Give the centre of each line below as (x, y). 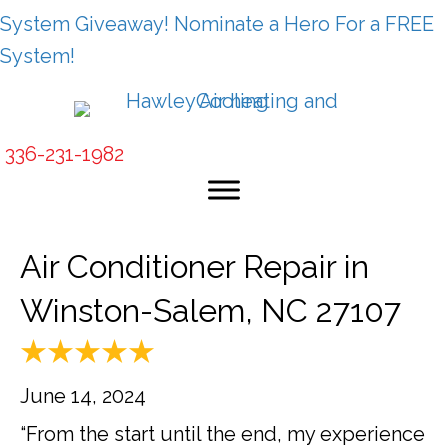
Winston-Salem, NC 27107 (210, 310)
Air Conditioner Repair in (194, 266)
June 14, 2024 (83, 396)
